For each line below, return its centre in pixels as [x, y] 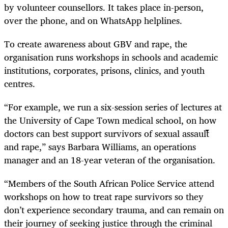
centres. [21, 83]
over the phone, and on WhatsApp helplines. [93, 20]
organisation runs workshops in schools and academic [111, 57]
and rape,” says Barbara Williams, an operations [100, 146]
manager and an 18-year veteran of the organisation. [110, 160]
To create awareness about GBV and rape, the [96, 44]
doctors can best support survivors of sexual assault [107, 133]
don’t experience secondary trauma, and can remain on [114, 210]
